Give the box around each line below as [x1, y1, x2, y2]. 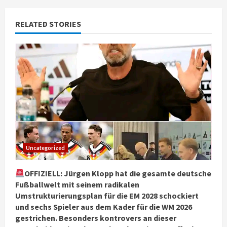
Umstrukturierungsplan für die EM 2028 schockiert [15, 191, 199, 201]
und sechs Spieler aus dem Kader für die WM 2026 [15, 202, 192, 212]
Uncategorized [26, 144, 65, 151]
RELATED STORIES [15, 19, 81, 29]
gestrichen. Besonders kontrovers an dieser [15, 213, 176, 223]
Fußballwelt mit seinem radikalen [15, 179, 139, 190]
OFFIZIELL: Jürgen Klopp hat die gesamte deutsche [24, 168, 212, 178]
